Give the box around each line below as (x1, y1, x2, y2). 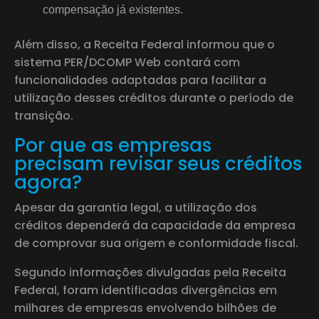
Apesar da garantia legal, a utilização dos (14, 199, 257, 216)
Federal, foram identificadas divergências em (14, 281, 277, 298)
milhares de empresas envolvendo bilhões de (14, 299, 276, 316)
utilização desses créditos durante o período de (14, 89, 293, 106)
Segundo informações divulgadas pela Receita (14, 263, 286, 281)
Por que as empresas (14, 132, 211, 158)
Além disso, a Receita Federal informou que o (14, 36, 275, 53)
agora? (14, 169, 82, 195)
